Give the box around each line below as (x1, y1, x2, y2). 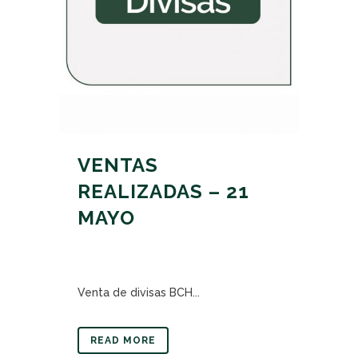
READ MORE (90, 335, 156, 346)
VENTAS (78, 153, 158, 177)
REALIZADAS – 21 (78, 180, 249, 203)
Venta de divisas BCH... (78, 286, 200, 299)
